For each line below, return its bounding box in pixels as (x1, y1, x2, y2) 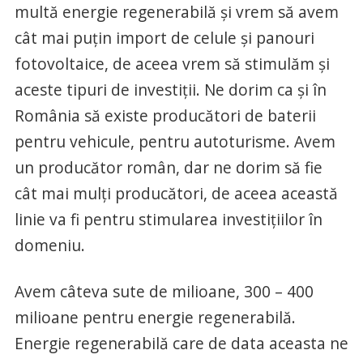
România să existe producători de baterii (14, 104, 316, 126)
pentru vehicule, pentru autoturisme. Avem (14, 130, 335, 152)
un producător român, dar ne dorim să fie (14, 156, 322, 178)
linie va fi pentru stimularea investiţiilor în (14, 207, 322, 230)
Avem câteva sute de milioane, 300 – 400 (14, 280, 314, 302)
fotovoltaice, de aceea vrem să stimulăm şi (14, 52, 330, 75)
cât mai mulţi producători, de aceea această (14, 181, 338, 204)
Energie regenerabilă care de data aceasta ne (14, 331, 348, 354)
